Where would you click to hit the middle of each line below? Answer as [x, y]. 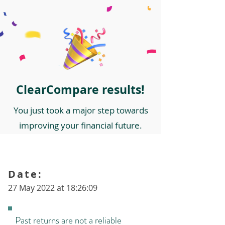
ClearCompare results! [80, 89]
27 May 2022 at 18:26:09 [53, 188]
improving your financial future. [81, 125]
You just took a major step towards [81, 110]
